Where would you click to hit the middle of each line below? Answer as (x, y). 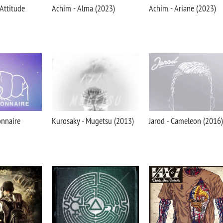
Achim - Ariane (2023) (182, 8)
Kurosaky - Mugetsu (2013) (93, 121)
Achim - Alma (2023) (83, 8)
